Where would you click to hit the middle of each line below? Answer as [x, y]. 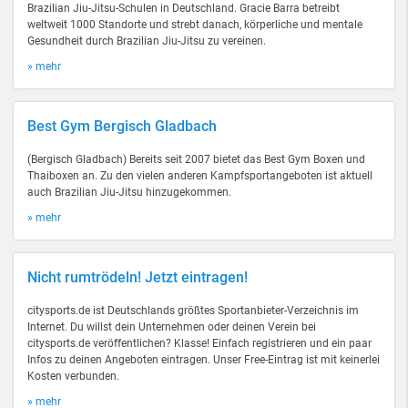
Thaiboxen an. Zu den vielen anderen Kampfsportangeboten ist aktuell [200, 176]
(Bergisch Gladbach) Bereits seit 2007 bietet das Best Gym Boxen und [196, 159]
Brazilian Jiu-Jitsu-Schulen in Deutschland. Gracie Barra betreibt [184, 8]
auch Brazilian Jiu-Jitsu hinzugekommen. [129, 192]
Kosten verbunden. [73, 376]
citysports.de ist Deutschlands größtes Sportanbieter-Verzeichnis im [193, 311]
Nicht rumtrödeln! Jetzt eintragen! [138, 277]
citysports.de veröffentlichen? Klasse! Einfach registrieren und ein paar [199, 343]
